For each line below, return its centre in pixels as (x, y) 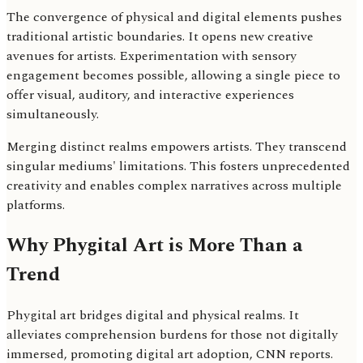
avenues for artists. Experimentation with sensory (152, 56)
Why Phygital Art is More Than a (155, 246)
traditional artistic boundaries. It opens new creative (160, 37)
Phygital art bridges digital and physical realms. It (153, 316)
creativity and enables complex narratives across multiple (174, 186)
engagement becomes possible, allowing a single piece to (173, 76)
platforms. (36, 205)
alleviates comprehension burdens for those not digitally (172, 335)
